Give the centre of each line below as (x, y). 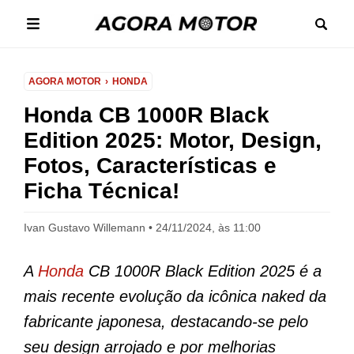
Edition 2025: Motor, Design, (173, 140)
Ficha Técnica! (102, 191)
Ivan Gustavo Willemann (85, 228)
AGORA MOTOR (65, 81)
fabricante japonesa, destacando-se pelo (166, 322)
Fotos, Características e (150, 166)
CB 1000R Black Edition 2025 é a (203, 271)
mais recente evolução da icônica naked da (175, 296)
